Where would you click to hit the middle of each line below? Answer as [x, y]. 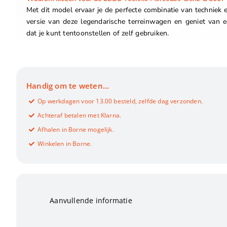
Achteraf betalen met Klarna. [80, 115]
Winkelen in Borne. [65, 143]
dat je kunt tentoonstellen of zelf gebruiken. [98, 33]
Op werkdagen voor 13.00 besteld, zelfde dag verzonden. [120, 101]
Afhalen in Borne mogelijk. [76, 129]
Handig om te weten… [67, 85]
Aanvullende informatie [91, 200]
